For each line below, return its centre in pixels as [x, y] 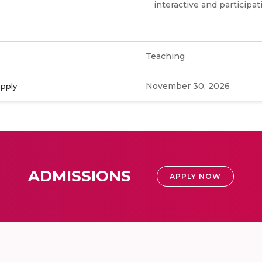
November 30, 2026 [188, 86]
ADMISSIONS [80, 176]
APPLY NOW [195, 176]
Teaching [165, 56]
